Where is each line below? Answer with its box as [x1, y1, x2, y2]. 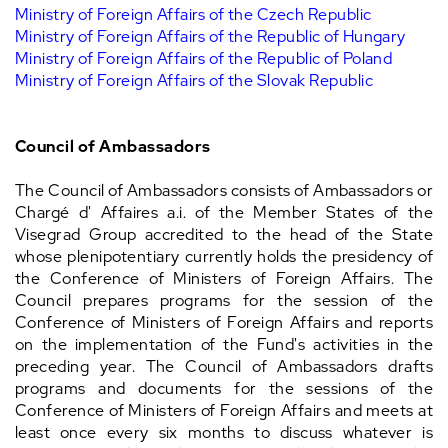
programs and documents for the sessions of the [15, 378, 433, 400]
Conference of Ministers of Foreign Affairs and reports [15, 312, 433, 334]
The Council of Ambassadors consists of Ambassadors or [15, 180, 433, 202]
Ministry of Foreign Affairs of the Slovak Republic [15, 70, 373, 92]
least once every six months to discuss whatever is [15, 422, 433, 444]
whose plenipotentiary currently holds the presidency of [15, 246, 433, 268]
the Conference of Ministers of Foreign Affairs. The [15, 268, 433, 290]
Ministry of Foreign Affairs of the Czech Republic [15, 4, 372, 26]
